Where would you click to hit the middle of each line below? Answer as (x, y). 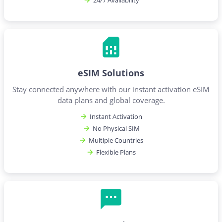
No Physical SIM (116, 128)
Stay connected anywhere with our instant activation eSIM (111, 89)
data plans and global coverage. (111, 100)
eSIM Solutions (111, 73)
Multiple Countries (116, 140)
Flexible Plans (116, 152)
